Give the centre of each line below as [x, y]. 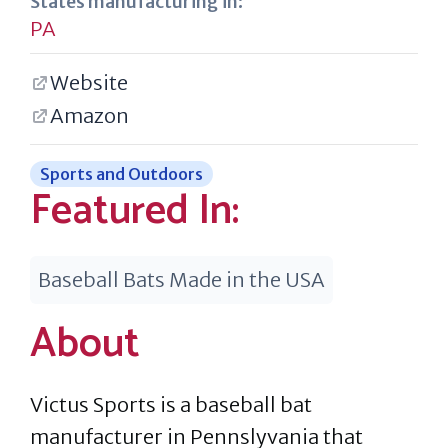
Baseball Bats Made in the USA [181, 279]
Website [89, 82]
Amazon [89, 115]
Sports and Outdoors [121, 174]
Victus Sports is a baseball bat [171, 404]
